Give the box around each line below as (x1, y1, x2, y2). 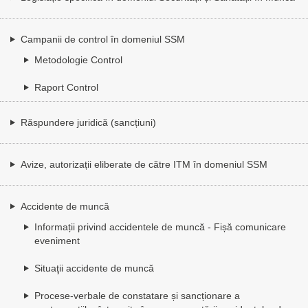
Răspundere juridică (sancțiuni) (21, 116, 156, 128)
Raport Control (34, 81, 98, 93)
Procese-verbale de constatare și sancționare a (34, 289, 240, 301)
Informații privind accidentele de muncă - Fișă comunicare (34, 221, 286, 232)
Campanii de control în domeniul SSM (21, 33, 185, 45)
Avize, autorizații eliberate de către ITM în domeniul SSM (21, 158, 267, 170)
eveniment (34, 234, 80, 246)
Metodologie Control (34, 54, 122, 65)
